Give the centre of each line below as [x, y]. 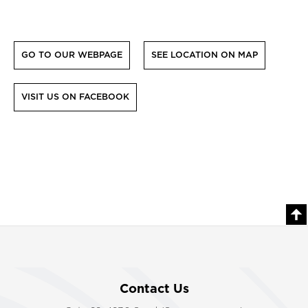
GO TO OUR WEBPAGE [72, 55]
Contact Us [154, 289]
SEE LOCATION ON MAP [205, 55]
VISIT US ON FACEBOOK [75, 97]
